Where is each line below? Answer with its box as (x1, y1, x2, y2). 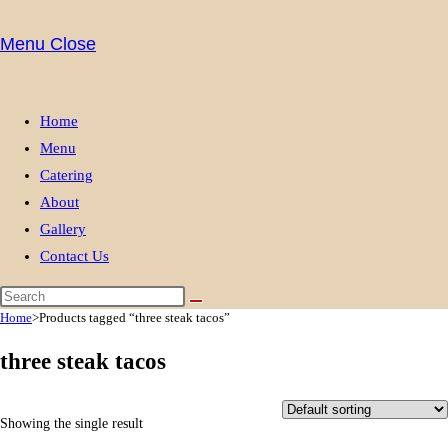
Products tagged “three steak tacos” (39, 310, 230, 325)
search (59, 94, 113, 114)
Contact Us (40, 248, 109, 264)
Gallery (40, 221, 86, 237)
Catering (40, 167, 93, 183)
